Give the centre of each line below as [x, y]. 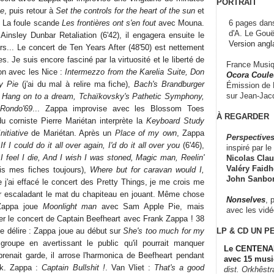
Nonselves [246, 199]
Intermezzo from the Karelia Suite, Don [135, 72]
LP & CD [232, 231]
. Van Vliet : [129, 267]
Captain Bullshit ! [73, 267]
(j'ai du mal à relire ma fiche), [76, 84]
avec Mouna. [180, 23]
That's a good [179, 267]
